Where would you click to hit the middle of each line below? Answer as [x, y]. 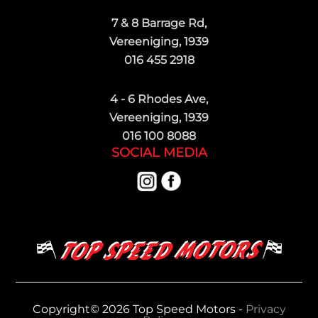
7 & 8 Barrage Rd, [159, 23]
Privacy [265, 309]
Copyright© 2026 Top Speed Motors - [139, 309]
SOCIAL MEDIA [159, 152]
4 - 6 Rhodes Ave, [159, 99]
